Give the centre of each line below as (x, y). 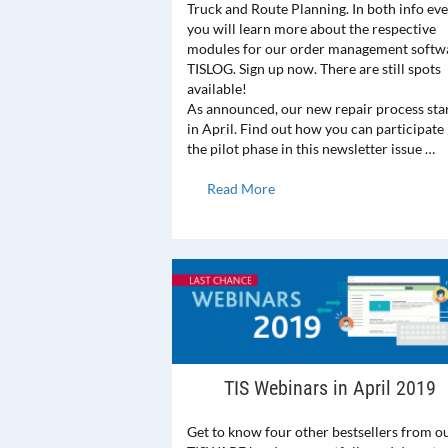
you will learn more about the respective (311, 29)
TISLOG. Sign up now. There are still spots (314, 69)
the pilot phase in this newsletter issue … (311, 149)
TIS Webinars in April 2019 (330, 388)
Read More (241, 189)
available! (217, 89)
